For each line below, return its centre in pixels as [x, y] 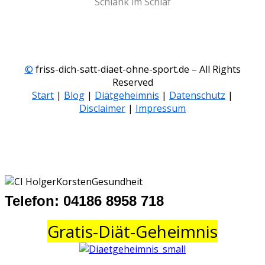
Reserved [132, 83]
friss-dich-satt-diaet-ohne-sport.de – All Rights [137, 70]
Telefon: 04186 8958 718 [84, 201]
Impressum [161, 109]
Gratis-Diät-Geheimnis [132, 232]
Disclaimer [102, 109]
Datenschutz [197, 96]
